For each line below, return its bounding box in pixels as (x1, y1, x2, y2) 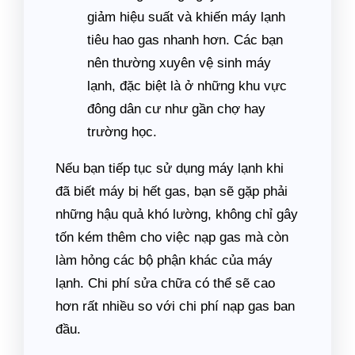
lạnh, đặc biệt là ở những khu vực (87, 78, 287, 94)
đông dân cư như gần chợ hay (87, 101, 265, 116)
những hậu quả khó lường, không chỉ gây (55, 207, 298, 222)
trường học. (87, 124, 157, 139)
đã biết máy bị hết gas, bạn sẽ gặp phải (55, 184, 288, 199)
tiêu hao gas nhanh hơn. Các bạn (87, 32, 283, 48)
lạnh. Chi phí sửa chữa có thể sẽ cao (55, 276, 275, 291)
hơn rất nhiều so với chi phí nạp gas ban (55, 299, 295, 314)
